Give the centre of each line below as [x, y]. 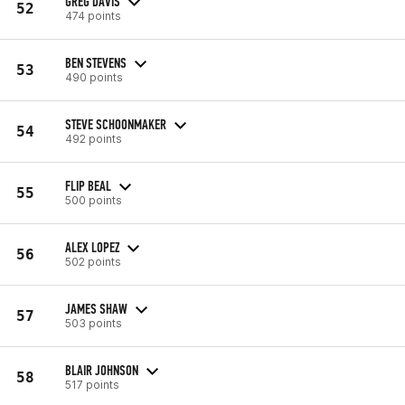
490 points [94, 77]
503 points [94, 323]
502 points [93, 261]
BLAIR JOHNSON [102, 370]
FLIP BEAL [88, 185]
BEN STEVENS [96, 62]
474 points [93, 15]
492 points [94, 138]
